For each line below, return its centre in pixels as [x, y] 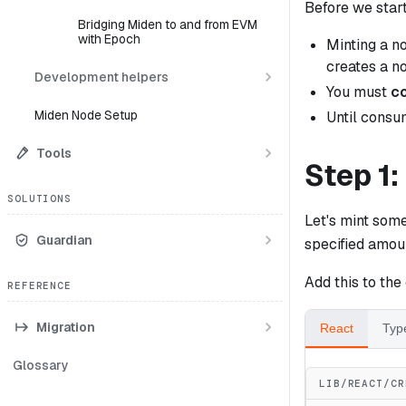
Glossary [41, 365]
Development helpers [101, 77]
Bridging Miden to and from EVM [168, 24]
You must [358, 92]
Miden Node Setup [86, 115]
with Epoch [109, 39]
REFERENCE [39, 285]
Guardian [64, 240]
